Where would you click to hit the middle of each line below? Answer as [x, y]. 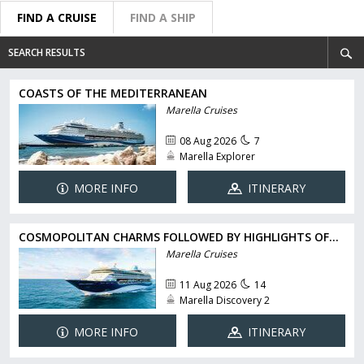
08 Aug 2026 [208, 141]
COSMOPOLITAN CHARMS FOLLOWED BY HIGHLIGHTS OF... [179, 237]
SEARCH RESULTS [47, 52]
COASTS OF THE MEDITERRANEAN [113, 93]
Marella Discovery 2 [224, 301]
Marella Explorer [217, 157]
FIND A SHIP [163, 17]
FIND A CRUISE [57, 17]
